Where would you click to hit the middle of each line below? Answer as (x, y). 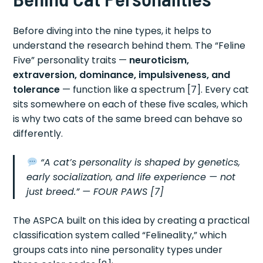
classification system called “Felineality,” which (120, 235)
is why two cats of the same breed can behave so (128, 119)
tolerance (37, 90)
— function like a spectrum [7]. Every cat (155, 90)
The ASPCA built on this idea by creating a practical (131, 221)
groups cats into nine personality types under (118, 250)
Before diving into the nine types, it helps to (112, 31)
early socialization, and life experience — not (131, 177)
